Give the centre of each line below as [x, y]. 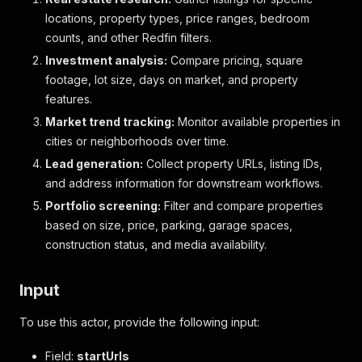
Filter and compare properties [242, 206]
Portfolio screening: [103, 206]
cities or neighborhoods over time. [137, 141]
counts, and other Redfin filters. [128, 38]
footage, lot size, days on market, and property [172, 80]
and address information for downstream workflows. [184, 183]
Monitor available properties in [257, 122]
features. [69, 99]
